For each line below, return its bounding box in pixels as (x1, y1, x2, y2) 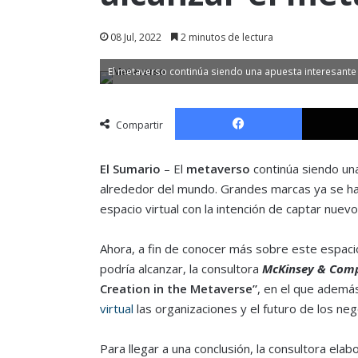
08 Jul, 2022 (109, 30, 161, 44)
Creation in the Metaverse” (99, 280, 257, 296)
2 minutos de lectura (177, 30, 273, 44)
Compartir (115, 117, 163, 132)
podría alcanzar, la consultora (99, 260, 262, 276)
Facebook (300, 99, 348, 114)
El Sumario (99, 160, 161, 177)
